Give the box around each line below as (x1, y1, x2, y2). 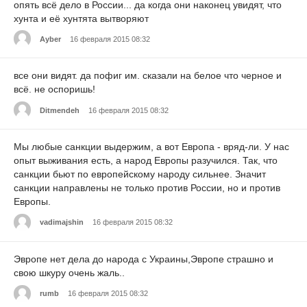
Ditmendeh (40, 106, 79, 114)
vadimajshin (40, 218, 84, 227)
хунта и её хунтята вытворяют (14, 12, 149, 24)
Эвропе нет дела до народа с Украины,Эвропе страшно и (14, 253, 273, 265)
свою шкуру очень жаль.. (14, 267, 125, 278)
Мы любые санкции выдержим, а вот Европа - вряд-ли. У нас (14, 141, 289, 153)
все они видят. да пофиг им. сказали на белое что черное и (14, 70, 282, 82)
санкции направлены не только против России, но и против (14, 182, 280, 194)
